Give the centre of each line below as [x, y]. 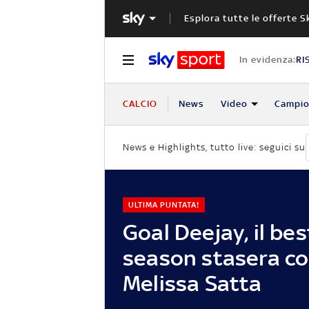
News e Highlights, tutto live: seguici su [214, 148]
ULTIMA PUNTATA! [163, 205]
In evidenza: [267, 59]
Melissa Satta [192, 283]
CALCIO [140, 103]
